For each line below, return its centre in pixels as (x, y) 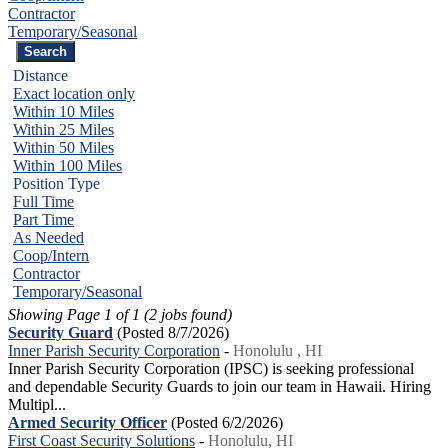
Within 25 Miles (63, 130)
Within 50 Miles (63, 148)
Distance (40, 76)
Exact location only (74, 94)
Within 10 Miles (63, 112)
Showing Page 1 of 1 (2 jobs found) (120, 315)
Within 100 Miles (67, 166)
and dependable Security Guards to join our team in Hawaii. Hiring (219, 387)
